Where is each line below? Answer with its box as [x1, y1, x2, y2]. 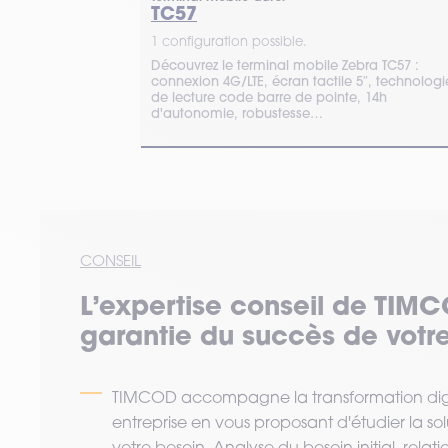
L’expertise [80, 288, 230, 323]
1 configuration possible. [151, 33, 307, 50]
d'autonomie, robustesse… [151, 105, 323, 122]
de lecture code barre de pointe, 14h [151, 89, 387, 106]
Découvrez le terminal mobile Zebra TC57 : [151, 57, 419, 74]
